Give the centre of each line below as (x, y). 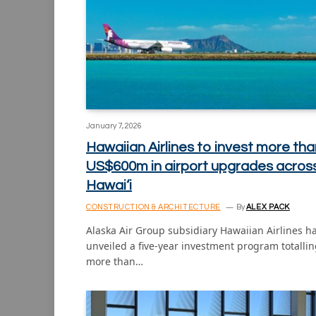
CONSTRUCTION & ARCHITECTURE (153, 207)
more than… (115, 262)
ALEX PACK (268, 207)
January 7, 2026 (114, 126)
